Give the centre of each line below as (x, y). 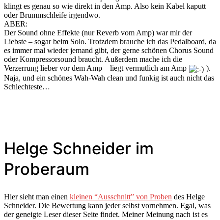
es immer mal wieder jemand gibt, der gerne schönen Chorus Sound (109, 50)
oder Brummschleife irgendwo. (52, 15)
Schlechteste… (27, 86)
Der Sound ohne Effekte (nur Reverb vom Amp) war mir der (98, 32)
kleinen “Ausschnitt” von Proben (121, 196)
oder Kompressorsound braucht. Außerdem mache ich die (93, 59)
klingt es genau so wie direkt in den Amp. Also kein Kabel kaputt (105, 6)
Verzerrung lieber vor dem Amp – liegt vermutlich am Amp (96, 68)
